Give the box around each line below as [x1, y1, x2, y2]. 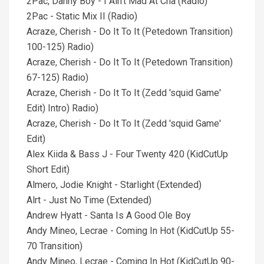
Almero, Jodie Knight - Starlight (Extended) [27, 179, 202, 190]
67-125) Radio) [27, 72, 88, 83]
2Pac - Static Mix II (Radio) [27, 11, 137, 22]
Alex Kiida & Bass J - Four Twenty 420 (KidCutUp [27, 148, 228, 160]
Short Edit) [27, 164, 70, 175]
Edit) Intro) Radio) [27, 103, 98, 114]
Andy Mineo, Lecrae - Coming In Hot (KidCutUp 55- [27, 225, 235, 236]
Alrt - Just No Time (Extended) [27, 194, 151, 206]
